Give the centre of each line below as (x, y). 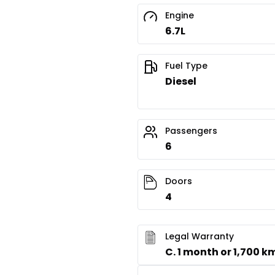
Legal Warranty (199, 237)
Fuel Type (186, 66)
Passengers (191, 131)
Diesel (181, 82)
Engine (180, 16)
